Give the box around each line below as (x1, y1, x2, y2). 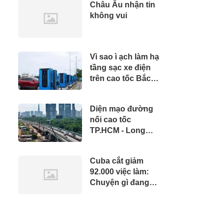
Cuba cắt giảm (90, 157, 143, 165)
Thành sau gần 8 (90, 137, 152, 145)
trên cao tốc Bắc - (90, 74, 155, 82)
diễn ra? (90, 189, 120, 197)
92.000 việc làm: (90, 167, 149, 176)
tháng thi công (90, 148, 144, 156)
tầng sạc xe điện (90, 63, 151, 72)
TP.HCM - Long (90, 126, 145, 135)
